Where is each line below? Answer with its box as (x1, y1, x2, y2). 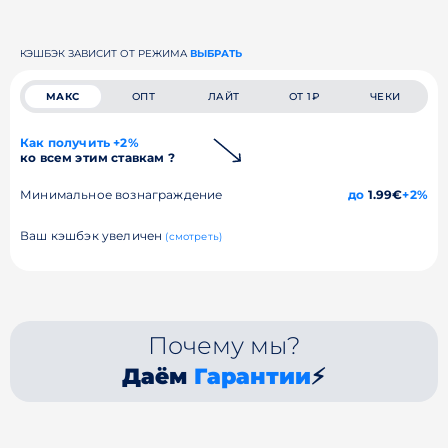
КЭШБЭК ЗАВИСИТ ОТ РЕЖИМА (20, 46, 190, 60)
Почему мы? (147, 330, 300, 360)
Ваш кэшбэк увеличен (20, 227, 166, 243)
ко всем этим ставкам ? (20, 149, 175, 165)
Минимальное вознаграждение (20, 186, 223, 202)
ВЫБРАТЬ (190, 46, 242, 60)
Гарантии (194, 362, 312, 390)
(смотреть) (165, 229, 223, 243)
